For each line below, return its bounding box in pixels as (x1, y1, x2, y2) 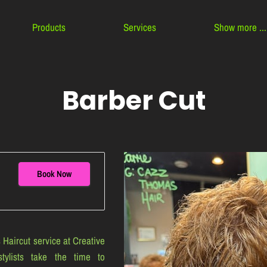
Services (123, 21, 156, 34)
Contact (19, 32, 49, 45)
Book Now (37, 168, 72, 180)
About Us (106, 32, 141, 45)
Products (32, 21, 66, 34)
